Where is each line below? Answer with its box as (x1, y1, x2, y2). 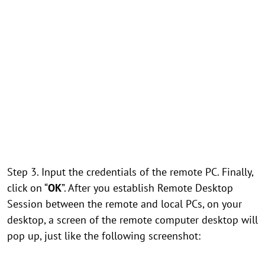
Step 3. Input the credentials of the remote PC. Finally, (7, 165, 253, 179)
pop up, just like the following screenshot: (7, 229, 201, 243)
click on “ (7, 181, 48, 195)
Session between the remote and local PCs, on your (7, 197, 242, 211)
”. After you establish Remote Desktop (62, 181, 233, 195)
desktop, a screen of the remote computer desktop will (7, 213, 258, 227)
